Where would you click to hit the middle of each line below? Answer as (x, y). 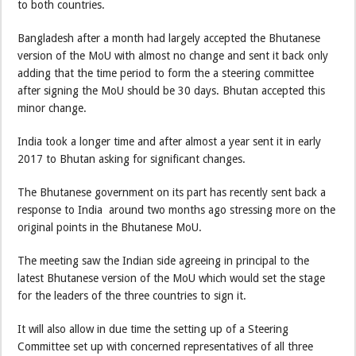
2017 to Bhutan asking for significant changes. (132, 159)
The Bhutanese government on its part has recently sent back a (172, 192)
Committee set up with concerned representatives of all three (166, 346)
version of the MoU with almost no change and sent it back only (173, 55)
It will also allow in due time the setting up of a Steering (153, 329)
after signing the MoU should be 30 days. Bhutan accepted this (172, 90)
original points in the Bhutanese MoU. (110, 227)
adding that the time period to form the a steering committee (166, 73)
